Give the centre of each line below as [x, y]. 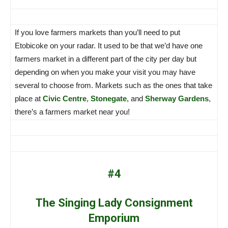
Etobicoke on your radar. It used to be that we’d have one [109, 45]
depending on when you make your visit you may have [105, 72]
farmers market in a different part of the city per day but [106, 59]
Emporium [114, 218]
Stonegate [109, 98]
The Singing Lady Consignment [114, 203]
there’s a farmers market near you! [72, 111]
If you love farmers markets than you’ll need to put [97, 32]
